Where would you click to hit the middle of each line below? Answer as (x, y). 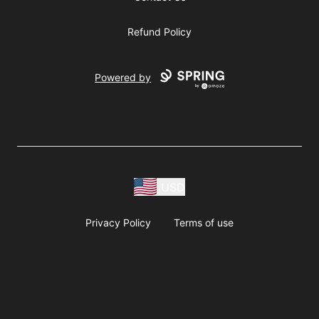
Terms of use (204, 223)
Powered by (123, 78)
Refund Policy (159, 32)
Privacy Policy (118, 223)
